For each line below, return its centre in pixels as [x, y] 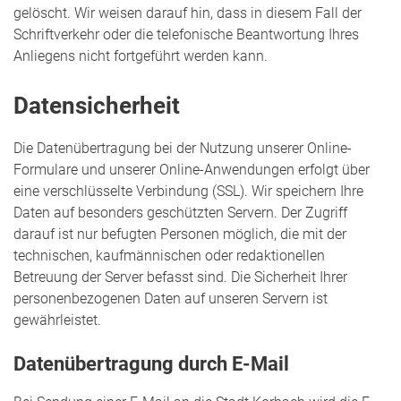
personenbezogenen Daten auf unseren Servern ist [171, 299]
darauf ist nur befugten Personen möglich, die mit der [180, 235]
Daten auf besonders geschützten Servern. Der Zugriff [180, 213]
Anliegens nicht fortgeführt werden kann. [141, 56]
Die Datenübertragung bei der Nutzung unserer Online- [183, 149]
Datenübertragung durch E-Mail [151, 364]
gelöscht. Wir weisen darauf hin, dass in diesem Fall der [188, 13]
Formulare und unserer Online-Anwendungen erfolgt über [192, 170]
